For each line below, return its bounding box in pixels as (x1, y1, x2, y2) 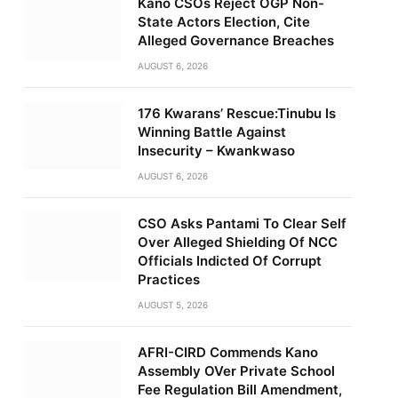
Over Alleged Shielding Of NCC (137, 234, 338, 251)
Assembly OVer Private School (137, 362, 335, 379)
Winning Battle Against (137, 123, 286, 140)
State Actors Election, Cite (137, 13, 310, 30)
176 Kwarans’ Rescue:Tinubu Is (137, 105, 336, 122)
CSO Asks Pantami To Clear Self (137, 215, 346, 232)
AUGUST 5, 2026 (137, 299, 208, 310)
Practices (137, 271, 200, 288)
